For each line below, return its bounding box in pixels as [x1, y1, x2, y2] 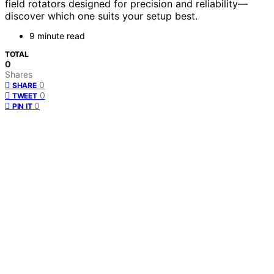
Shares [5, 69, 32, 80]
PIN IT [12, 102, 32, 111]
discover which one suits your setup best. [5, 10, 198, 23]
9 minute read [29, 31, 85, 42]
